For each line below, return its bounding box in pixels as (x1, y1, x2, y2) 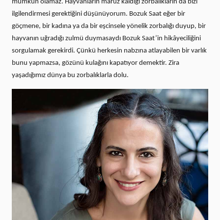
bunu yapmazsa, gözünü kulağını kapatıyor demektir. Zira (12, 59, 179, 67)
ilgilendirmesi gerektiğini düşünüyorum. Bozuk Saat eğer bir (12, 10, 185, 18)
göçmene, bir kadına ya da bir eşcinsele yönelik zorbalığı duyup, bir (12, 22, 206, 30)
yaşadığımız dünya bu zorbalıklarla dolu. (12, 71, 129, 79)
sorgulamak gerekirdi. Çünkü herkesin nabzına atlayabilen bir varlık (12, 47, 207, 55)
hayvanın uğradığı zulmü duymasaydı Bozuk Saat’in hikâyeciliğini (12, 34, 201, 42)
